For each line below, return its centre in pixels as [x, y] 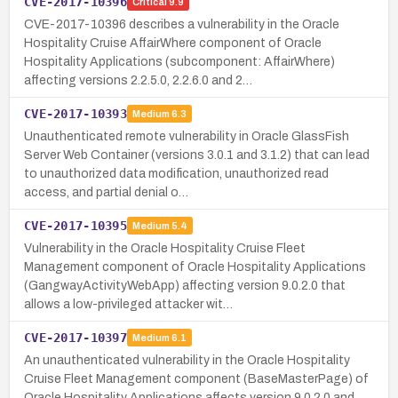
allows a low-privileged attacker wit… [128, 304]
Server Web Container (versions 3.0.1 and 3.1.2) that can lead [197, 155]
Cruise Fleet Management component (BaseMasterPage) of [196, 378]
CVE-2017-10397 [76, 337]
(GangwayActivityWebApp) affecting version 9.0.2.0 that [185, 285]
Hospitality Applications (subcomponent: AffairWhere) [179, 61]
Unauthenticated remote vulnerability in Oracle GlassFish [187, 136]
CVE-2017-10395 [76, 225]
